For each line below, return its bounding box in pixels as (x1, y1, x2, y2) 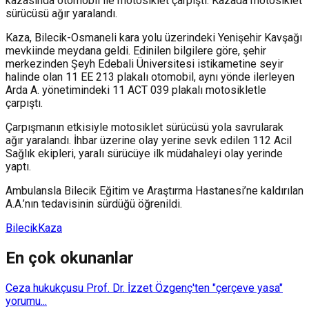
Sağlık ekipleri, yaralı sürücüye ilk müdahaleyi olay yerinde (6, 146, 283, 160)
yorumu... (6, 294, 47, 308)
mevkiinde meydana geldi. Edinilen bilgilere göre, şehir (6, 43, 266, 57)
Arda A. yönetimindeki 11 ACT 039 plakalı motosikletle (6, 83, 266, 97)
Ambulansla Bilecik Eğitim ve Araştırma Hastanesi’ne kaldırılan (6, 183, 303, 197)
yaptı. (6, 159, 31, 173)
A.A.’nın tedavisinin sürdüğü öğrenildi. (6, 197, 182, 210)
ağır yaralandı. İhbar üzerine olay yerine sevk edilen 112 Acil (6, 133, 292, 147)
